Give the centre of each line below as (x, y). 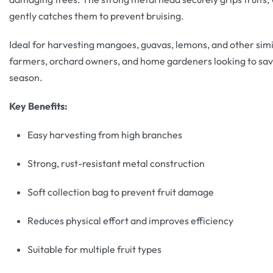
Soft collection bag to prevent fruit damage (121, 192)
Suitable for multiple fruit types (94, 250)
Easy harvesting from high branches (105, 135)
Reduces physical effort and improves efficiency (130, 221)
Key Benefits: (38, 106)
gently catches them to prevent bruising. (97, 16)
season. (26, 78)
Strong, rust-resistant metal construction (116, 164)
